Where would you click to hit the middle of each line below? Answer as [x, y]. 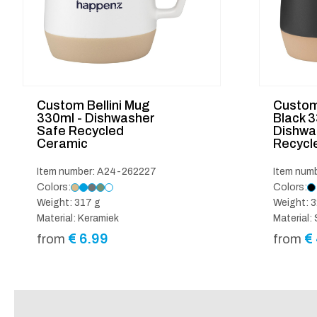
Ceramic [62, 143]
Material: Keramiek [78, 218]
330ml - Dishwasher [96, 118]
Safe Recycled [80, 131]
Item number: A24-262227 [97, 171]
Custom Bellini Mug [93, 105]
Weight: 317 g [69, 202]
